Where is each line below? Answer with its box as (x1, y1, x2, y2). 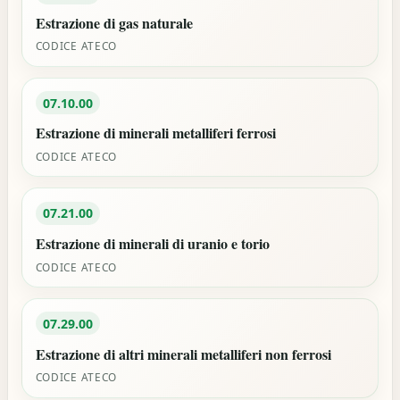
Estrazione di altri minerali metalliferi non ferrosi (35, 343, 331, 364)
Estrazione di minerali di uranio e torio (35, 232, 270, 254)
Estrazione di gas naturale (35, 12, 193, 33)
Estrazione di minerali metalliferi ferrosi (35, 122, 276, 144)
